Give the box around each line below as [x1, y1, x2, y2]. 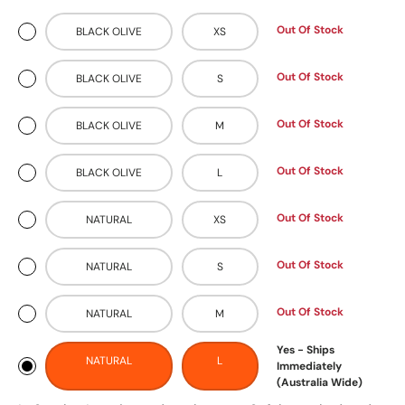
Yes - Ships [276, 343, 334, 358]
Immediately [276, 359, 342, 374]
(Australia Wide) [276, 375, 363, 391]
